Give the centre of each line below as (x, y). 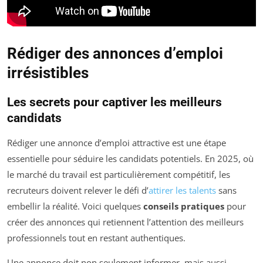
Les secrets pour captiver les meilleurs (114, 102)
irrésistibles (48, 73)
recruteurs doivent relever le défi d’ (78, 190)
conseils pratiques (184, 206)
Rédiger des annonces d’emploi (115, 54)
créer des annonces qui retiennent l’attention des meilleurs (125, 222)
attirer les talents (182, 190)
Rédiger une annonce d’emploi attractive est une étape (117, 143)
